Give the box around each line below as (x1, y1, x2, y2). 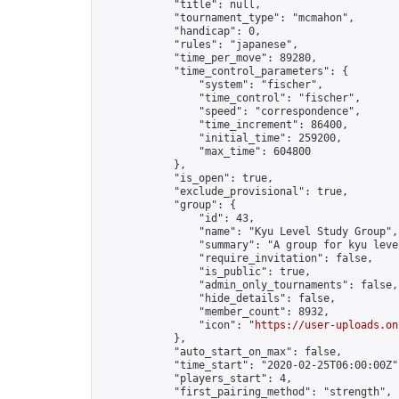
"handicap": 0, (99, 25, 261, 37)
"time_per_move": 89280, (99, 52, 317, 64)
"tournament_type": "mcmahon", (99, 12, 354, 24)
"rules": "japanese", (99, 38, 298, 51)
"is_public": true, (99, 265, 311, 278)
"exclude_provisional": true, (99, 185, 348, 198)
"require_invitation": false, (99, 252, 373, 265)
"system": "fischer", (99, 78, 323, 91)
